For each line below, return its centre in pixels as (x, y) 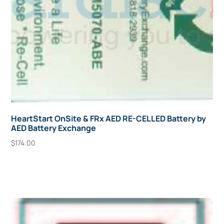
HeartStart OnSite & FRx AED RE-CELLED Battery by (109, 118)
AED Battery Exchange (54, 128)
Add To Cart (41, 165)
